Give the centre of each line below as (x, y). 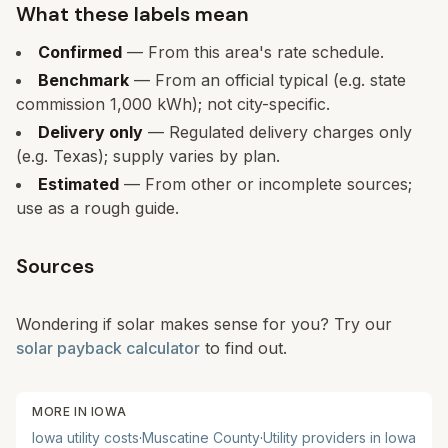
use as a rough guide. (97, 208)
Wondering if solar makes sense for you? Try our (204, 324)
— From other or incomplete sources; (265, 184)
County (234, 437)
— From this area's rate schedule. (253, 52)
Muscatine (175, 437)
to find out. (246, 348)
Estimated (78, 184)
